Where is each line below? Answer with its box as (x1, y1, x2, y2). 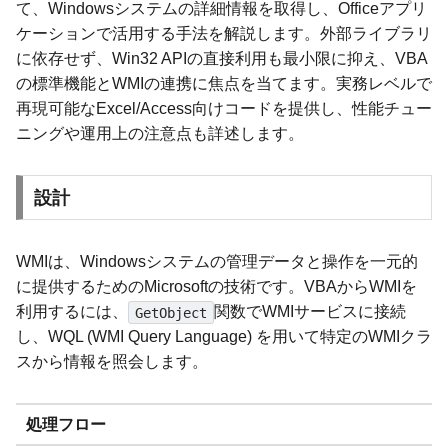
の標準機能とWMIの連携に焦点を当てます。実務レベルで (16, 74, 432, 92)
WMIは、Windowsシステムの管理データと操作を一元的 (16, 253, 418, 271)
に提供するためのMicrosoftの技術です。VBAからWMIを (16, 278, 417, 296)
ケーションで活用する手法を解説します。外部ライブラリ (16, 24, 432, 42)
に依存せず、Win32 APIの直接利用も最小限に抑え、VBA (16, 49, 428, 67)
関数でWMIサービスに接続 (213, 303, 406, 321)
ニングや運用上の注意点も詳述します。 (16, 124, 304, 142)
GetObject (134, 304, 207, 321)
